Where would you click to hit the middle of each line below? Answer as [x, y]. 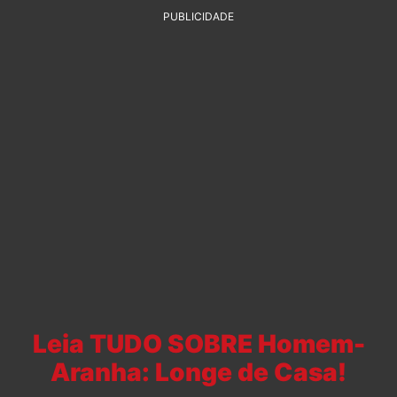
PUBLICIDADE [198, 17]
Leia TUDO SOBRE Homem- [198, 344]
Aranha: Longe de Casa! [198, 373]
